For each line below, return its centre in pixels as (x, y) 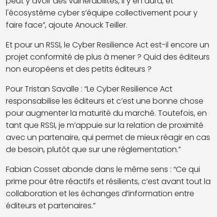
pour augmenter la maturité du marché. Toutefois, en (106, 113)
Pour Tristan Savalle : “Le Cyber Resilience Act (89, 89)
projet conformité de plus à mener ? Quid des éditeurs (108, 57)
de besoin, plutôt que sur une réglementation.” (93, 149)
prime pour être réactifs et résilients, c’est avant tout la (108, 181)
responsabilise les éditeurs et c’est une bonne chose (105, 101)
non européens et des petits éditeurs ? (79, 69)
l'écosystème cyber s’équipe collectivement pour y (102, 13)
